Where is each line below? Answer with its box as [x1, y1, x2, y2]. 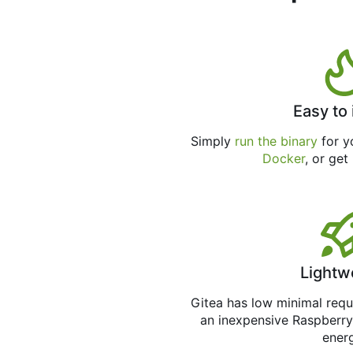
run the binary [235, 133, 318, 150]
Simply [191, 133, 236, 150]
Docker [262, 150, 305, 167]
